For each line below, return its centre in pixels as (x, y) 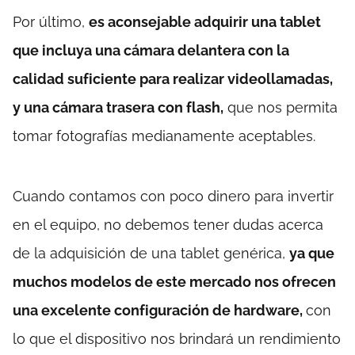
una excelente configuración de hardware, (159, 310)
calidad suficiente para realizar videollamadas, (173, 78)
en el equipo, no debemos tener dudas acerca (168, 224)
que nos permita (281, 107)
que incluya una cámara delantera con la (151, 50)
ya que (312, 253)
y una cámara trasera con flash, (118, 107)
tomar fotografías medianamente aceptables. (164, 136)
